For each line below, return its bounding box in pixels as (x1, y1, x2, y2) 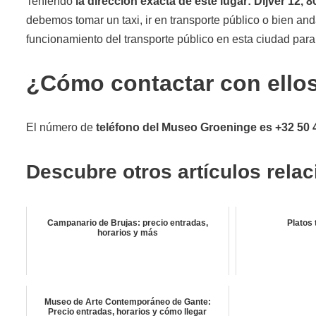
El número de (26, 121, 96, 133)
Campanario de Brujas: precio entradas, (47, 217, 208, 228)
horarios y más (97, 227, 158, 238)
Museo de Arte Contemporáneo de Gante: (44, 296, 211, 307)
